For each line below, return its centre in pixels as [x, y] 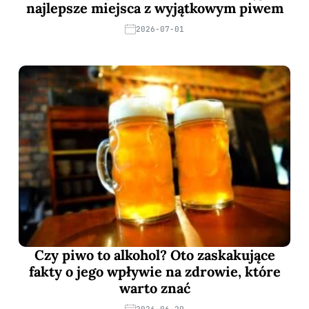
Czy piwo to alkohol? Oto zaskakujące [154, 255]
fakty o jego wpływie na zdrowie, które [154, 272]
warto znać [154, 288]
